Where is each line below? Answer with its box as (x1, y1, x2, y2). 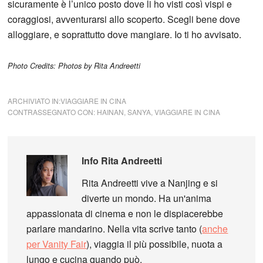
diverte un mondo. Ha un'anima (82, 191, 212, 205)
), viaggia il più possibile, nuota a (86, 237, 223, 251)
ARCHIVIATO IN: (8, 95, 61, 106)
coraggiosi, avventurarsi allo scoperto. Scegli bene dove (8, 12, 241, 26)
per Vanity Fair (26, 237, 87, 251)
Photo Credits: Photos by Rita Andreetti (8, 60, 141, 71)
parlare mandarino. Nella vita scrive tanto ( (26, 221, 203, 235)
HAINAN (97, 106, 124, 117)
